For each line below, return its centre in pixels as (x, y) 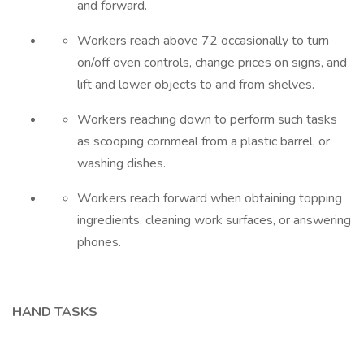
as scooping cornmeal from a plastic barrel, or (204, 141)
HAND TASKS (55, 312)
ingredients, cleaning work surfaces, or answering (214, 220)
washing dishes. (121, 163)
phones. (99, 242)
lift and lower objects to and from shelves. (196, 84)
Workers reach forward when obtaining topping (210, 198)
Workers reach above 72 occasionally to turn (203, 41)
